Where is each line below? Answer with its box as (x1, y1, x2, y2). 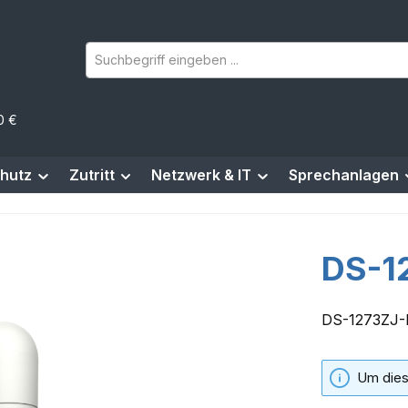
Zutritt (68, 166, 115, 185)
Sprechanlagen (288, 166, 399, 185)
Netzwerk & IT (151, 166, 251, 185)
